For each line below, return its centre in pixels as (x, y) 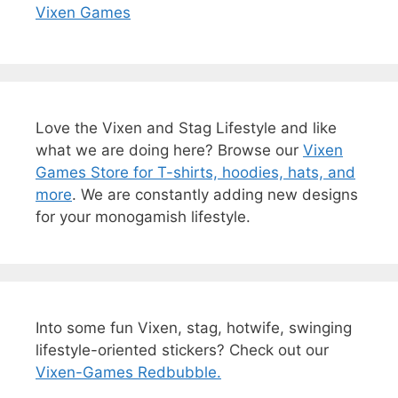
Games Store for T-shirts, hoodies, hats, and (195, 172)
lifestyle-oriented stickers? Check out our (182, 350)
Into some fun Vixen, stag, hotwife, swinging (194, 327)
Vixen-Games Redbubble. (128, 372)
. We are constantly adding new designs (215, 194)
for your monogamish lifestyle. (143, 216)
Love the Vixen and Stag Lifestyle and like (186, 127)
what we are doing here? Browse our (169, 150)
